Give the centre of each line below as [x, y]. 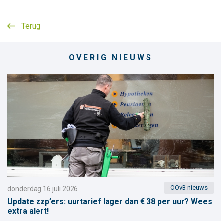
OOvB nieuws [189, 188]
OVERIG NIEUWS [110, 58]
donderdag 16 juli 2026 [43, 189]
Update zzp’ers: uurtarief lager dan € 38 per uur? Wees [110, 202]
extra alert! [28, 211]
